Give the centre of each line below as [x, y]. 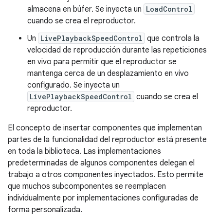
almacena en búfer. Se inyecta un [85, 9]
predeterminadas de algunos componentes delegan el [101, 163]
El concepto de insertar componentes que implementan [105, 128]
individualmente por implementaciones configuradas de [103, 198]
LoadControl [169, 9]
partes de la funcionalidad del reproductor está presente [107, 140]
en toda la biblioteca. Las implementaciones [84, 151]
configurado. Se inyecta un [73, 85]
